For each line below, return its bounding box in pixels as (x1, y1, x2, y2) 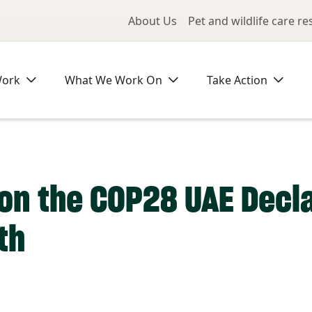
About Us (128, 13, 177, 29)
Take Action (207, 72, 267, 88)
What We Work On (65, 72, 162, 88)
